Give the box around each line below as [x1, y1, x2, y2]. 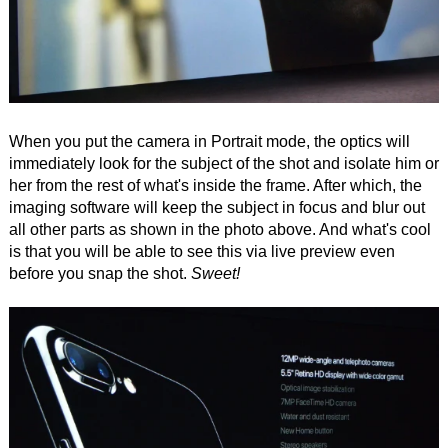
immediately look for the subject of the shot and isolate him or [8, 154, 439, 172]
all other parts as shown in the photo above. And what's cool [8, 220, 431, 238]
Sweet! [190, 264, 240, 282]
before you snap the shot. [8, 264, 191, 282]
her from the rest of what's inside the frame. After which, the [8, 176, 422, 194]
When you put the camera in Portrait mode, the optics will [8, 132, 410, 150]
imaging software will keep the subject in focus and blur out [8, 198, 425, 216]
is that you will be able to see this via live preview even [8, 242, 395, 260]
